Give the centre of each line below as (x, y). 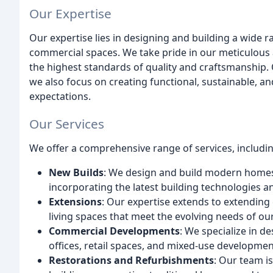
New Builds (76, 172)
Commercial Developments (114, 231)
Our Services (67, 123)
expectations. (60, 96)
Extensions (75, 201)
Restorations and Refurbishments (131, 260)
